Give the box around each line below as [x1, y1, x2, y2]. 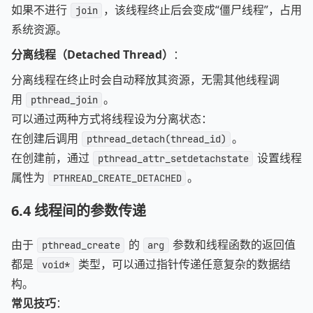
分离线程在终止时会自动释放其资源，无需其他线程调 [11, 72, 279, 87]
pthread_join [30, 94, 98, 106]
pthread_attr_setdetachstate [97, 152, 249, 165]
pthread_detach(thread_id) [86, 133, 226, 145]
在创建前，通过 [11, 150, 92, 166]
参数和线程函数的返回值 [170, 237, 296, 252]
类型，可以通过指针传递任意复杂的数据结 [75, 256, 291, 272]
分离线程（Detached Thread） [11, 47, 173, 62]
